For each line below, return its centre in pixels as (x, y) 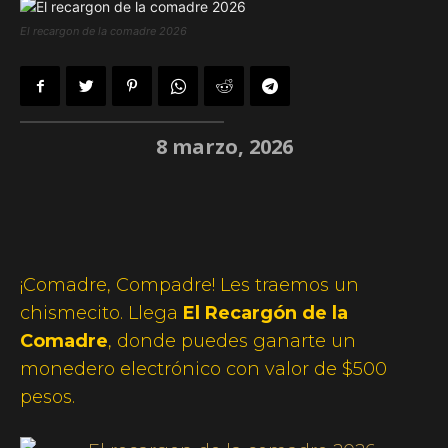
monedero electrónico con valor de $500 (203, 368)
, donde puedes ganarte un (232, 340)
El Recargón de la (265, 312)
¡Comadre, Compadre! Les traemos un (189, 284)
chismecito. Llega (101, 312)
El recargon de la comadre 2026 (103, 31)
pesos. (47, 396)
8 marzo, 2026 (224, 146)
